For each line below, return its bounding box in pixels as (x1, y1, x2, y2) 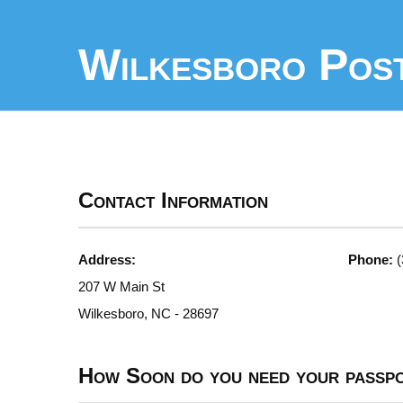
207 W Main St (78, 279, 165, 294)
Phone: (348, 252, 393, 267)
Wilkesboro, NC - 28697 (78, 306, 219, 321)
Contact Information (78, 188, 268, 212)
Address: (78, 252, 136, 267)
